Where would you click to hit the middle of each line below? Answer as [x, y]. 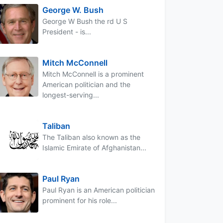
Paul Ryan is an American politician [99, 190]
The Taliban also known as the [91, 137]
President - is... [67, 31]
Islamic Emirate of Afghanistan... [94, 147]
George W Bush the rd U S [85, 21]
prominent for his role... [80, 200]
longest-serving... [71, 95]
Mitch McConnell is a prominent [93, 74]
